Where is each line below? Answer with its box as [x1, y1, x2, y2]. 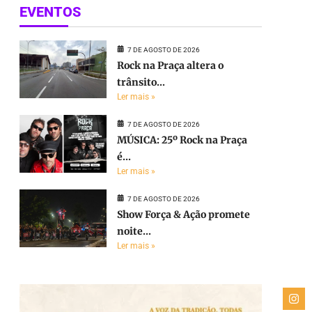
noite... [117, 224, 152, 237]
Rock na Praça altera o [117, 58, 224, 72]
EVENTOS [19, 3, 81, 20]
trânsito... [117, 75, 166, 88]
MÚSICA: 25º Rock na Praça [117, 133, 248, 146]
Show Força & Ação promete [117, 208, 251, 221]
